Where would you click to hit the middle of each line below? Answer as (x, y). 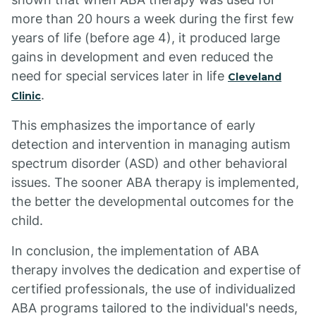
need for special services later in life (120, 76)
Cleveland (255, 77)
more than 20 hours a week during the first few (153, 19)
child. (27, 220)
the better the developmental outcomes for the (152, 201)
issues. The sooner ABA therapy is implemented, (155, 182)
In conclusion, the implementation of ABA (135, 251)
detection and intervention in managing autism (151, 144)
